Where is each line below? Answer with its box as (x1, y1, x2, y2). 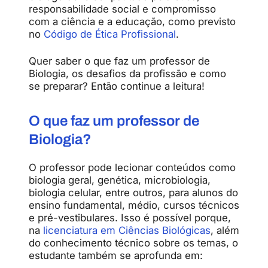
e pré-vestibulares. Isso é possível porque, (29, 211, 231, 224)
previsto (198, 15, 236, 28)
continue (120, 80, 165, 92)
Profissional (121, 28, 176, 40)
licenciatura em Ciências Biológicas (43, 224, 211, 236)
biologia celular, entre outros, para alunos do (29, 186, 238, 199)
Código (44, 28, 80, 40)
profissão (144, 67, 190, 80)
